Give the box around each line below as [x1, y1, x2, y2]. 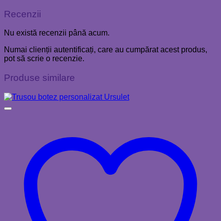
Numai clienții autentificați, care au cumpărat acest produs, [4, 45, 207, 54]
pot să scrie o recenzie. [4, 54, 84, 63]
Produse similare [4, 73, 75, 83]
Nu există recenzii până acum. [4, 29, 110, 37]
